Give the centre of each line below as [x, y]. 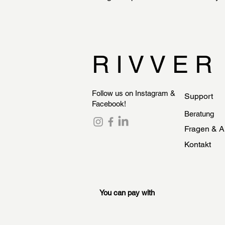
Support [199, 96]
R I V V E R [152, 64]
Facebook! [109, 103]
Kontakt [198, 144]
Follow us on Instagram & [134, 93]
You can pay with [127, 192]
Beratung [199, 114]
